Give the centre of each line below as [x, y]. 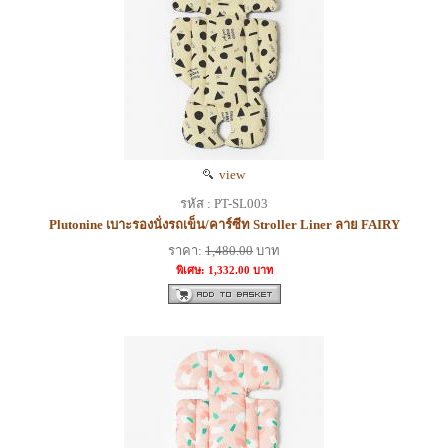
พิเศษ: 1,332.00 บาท [224, 270]
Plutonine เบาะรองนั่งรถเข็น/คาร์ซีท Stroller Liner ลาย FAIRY [224, 225]
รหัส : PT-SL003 [224, 204]
